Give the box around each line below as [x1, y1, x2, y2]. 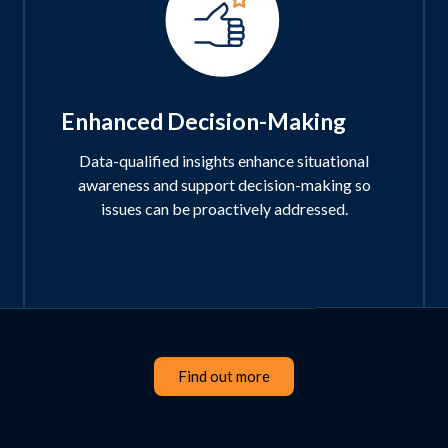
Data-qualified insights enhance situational [79, 151, 369, 171]
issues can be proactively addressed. [100, 199, 348, 219]
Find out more [178, 366, 270, 385]
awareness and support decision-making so [77, 175, 371, 195]
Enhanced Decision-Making [61, 107, 346, 136]
